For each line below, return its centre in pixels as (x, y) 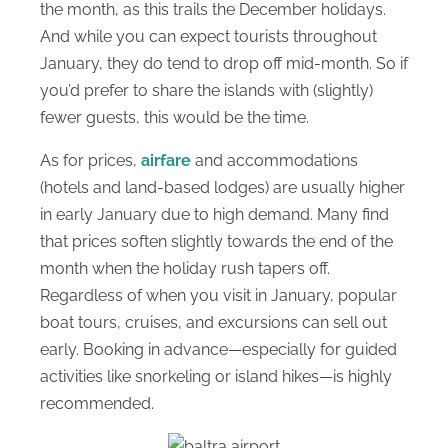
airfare (166, 160)
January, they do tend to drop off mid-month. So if (224, 64)
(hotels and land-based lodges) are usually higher (222, 187)
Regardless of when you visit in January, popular (218, 295)
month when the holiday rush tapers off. (185, 268)
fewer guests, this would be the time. (174, 118)
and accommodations (274, 160)
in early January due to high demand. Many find (214, 214)
